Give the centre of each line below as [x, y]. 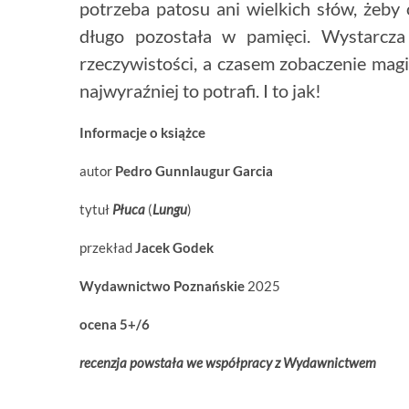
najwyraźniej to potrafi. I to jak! [200, 91]
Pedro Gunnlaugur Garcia [194, 171]
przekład [107, 248]
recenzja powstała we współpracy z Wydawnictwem [228, 363]
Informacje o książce [142, 133]
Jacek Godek [174, 248]
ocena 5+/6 [115, 325]
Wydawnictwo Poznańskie [163, 286]
